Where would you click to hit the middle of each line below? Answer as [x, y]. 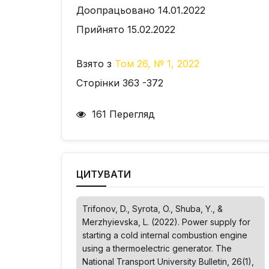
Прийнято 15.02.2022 [126, 29]
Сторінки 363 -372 [120, 83]
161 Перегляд [122, 114]
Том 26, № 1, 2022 [157, 64]
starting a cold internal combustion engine [165, 235]
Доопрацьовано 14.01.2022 [141, 10]
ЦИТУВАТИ [104, 174]
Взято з [95, 64]
